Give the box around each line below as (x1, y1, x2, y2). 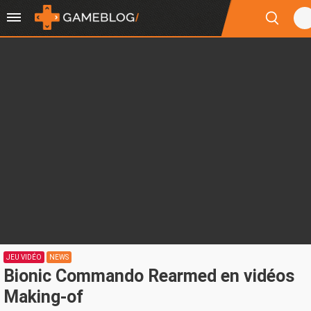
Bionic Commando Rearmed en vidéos (3, 266, 294, 286)
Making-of (3, 287, 83, 307)
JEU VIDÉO (6, 253, 42, 261)
